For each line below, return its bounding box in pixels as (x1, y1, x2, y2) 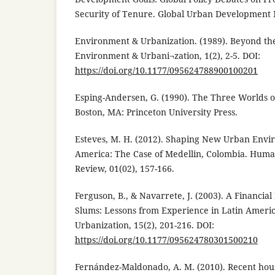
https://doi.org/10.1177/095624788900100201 (75, 64, 258, 76)
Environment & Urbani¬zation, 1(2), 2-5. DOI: (75, 49, 260, 61)
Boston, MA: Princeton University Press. (75, 106, 238, 118)
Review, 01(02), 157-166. (75, 162, 174, 174)
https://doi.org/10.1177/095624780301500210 (75, 233, 258, 246)
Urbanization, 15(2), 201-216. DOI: (75, 219, 214, 231)
